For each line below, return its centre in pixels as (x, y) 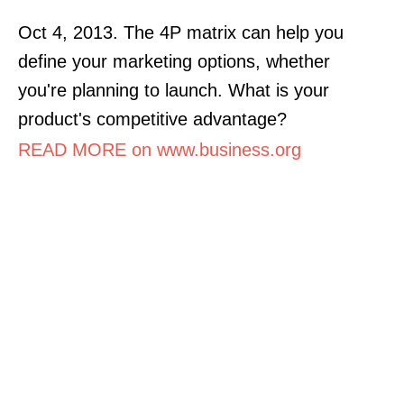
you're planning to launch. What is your (174, 90)
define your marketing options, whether (174, 61)
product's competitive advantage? (152, 119)
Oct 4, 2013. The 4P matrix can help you (181, 32)
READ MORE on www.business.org (160, 149)
